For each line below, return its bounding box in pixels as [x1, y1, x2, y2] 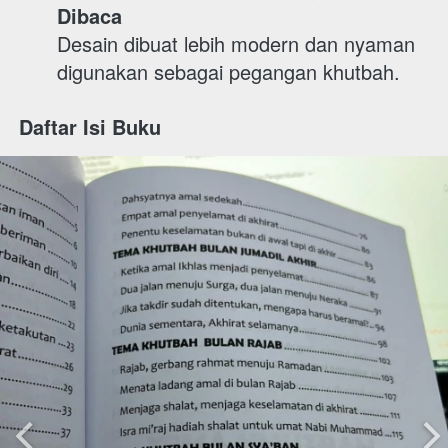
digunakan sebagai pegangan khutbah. [57, 57, 406, 86]
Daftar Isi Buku [19, 112, 167, 141]
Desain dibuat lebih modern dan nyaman [57, 29, 415, 58]
